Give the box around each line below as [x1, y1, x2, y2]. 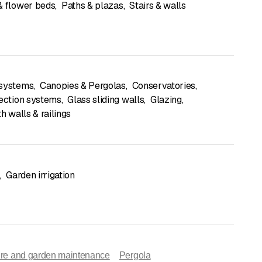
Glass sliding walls [67, 93, 144, 106]
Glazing [150, 93, 182, 106]
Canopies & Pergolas [39, 79, 126, 92]
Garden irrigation [6, 168, 75, 181]
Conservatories [132, 79, 196, 92]
